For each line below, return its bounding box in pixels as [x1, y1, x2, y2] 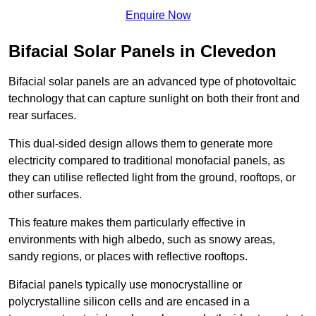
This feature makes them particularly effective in [8, 217, 245, 229]
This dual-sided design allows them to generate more [8, 138, 273, 150]
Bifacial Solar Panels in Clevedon [8, 42, 276, 61]
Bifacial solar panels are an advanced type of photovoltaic [8, 75, 296, 88]
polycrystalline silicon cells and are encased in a [8, 296, 250, 308]
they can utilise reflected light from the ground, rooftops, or [8, 171, 296, 184]
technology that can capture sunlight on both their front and [8, 92, 300, 105]
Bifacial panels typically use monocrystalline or [8, 279, 242, 291]
